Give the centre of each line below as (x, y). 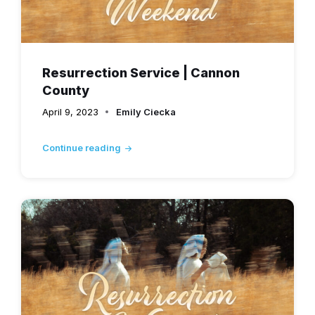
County (66, 91)
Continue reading (82, 148)
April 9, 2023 (70, 112)
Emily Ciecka (146, 112)
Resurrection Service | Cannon (141, 73)
